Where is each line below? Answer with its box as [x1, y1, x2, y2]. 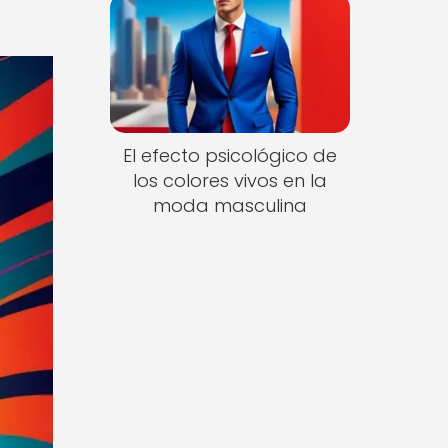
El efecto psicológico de [122, 143, 337, 169]
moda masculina [152, 193, 307, 219]
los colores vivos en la [132, 168, 327, 194]
